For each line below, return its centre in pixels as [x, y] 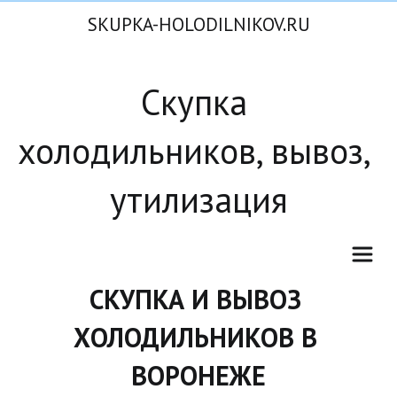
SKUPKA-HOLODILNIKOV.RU [198, 24]
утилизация [198, 199]
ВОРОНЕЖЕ [198, 375]
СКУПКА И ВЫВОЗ [195, 299]
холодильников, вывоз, [195, 151]
